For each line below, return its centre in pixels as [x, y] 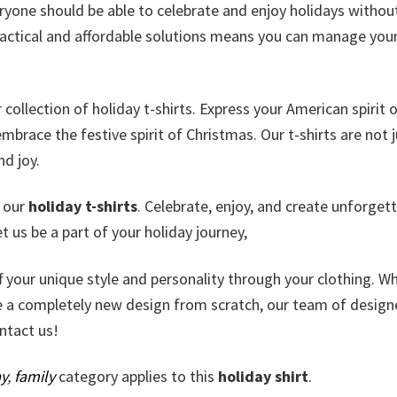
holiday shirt [263, 377]
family [35, 377]
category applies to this [136, 377]
